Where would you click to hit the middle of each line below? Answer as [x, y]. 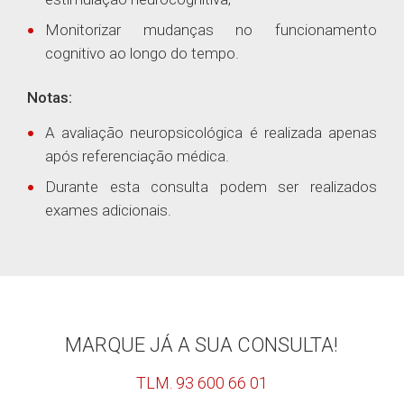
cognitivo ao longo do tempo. [142, 53]
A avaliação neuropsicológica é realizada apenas [211, 133]
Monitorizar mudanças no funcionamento [211, 30]
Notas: [50, 97]
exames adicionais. [108, 210]
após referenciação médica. [137, 156]
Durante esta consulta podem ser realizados [211, 187]
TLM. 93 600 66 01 [202, 383]
